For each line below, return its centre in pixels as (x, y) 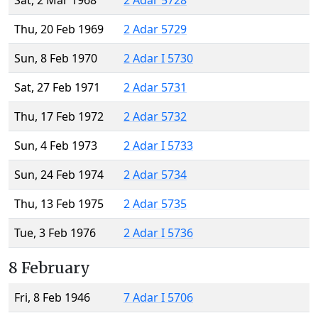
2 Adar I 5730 (158, 59)
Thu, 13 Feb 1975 (59, 204)
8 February (49, 268)
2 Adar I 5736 (158, 233)
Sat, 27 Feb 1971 (57, 88)
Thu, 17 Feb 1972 (59, 117)
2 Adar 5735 (155, 204)
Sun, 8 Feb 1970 (56, 59)
